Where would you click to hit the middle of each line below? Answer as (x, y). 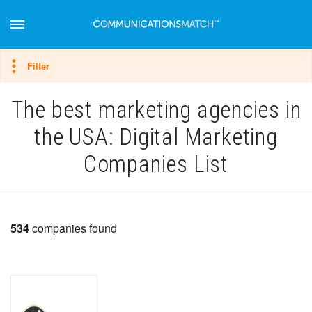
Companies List (156, 164)
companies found (73, 228)
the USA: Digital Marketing (156, 137)
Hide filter (58, 64)
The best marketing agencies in (156, 110)
